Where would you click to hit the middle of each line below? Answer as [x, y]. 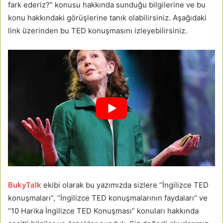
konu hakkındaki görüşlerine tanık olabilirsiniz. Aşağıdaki [107, 18]
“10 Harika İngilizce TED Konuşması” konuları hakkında [103, 211]
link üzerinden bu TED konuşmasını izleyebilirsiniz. [98, 31]
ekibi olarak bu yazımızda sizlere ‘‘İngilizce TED [125, 185]
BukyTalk [25, 185]
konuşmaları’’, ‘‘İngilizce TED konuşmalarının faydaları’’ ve [108, 198]
